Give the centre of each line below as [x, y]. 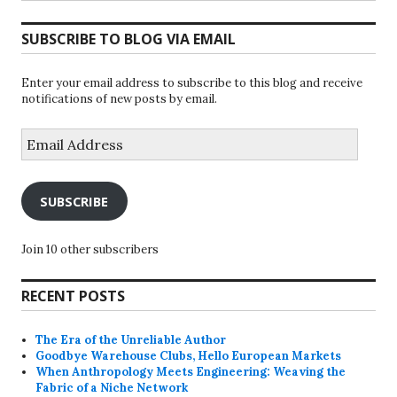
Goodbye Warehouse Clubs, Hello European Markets [189, 356]
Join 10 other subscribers [90, 250]
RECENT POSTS [73, 296]
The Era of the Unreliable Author [131, 340]
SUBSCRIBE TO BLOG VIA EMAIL [128, 39]
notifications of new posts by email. [119, 98]
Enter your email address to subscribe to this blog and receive [192, 82]
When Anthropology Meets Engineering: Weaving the [191, 372]
